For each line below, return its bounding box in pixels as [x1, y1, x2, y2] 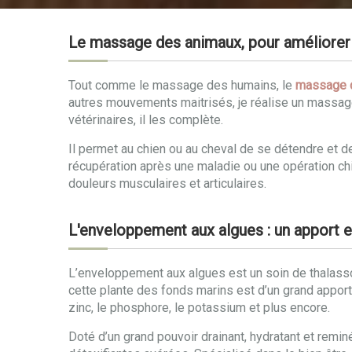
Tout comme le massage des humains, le [68, 78, 295, 93]
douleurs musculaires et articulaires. [68, 176, 266, 191]
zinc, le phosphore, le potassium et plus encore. [68, 300, 330, 315]
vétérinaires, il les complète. [68, 112, 223, 127]
